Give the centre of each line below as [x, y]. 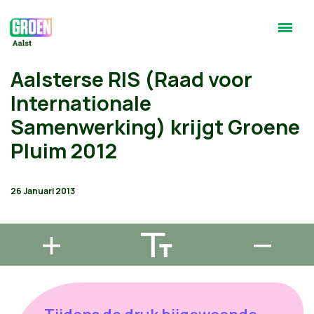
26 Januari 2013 [43, 191]
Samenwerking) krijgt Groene [155, 127]
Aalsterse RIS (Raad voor [131, 79]
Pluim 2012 [64, 151]
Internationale [81, 103]
